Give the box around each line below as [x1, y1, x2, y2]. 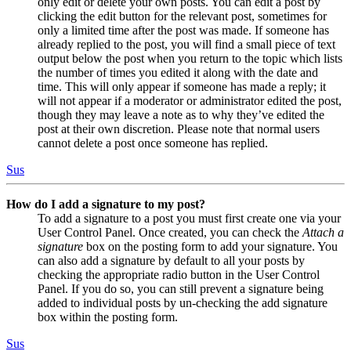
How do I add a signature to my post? [6, 197, 205, 211]
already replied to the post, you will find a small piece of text [38, 37, 335, 51]
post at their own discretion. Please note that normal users [38, 121, 320, 136]
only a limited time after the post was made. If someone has [38, 23, 329, 37]
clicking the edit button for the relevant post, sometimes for [38, 9, 327, 23]
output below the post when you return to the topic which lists [38, 51, 342, 65]
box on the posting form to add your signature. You [83, 239, 338, 253]
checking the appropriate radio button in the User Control [38, 267, 320, 281]
